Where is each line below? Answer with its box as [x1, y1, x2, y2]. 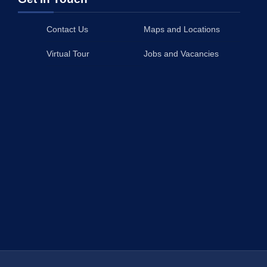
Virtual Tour [46, 49, 89, 58]
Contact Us [46, 24, 88, 34]
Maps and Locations [143, 24, 220, 34]
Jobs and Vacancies [143, 49, 219, 58]
